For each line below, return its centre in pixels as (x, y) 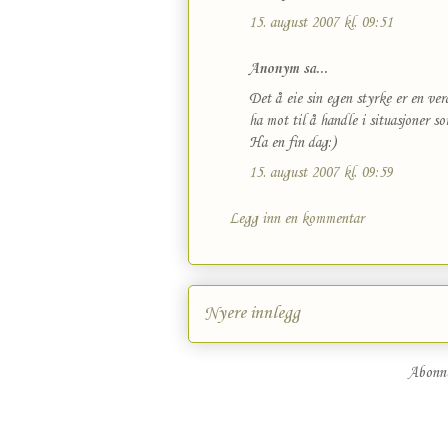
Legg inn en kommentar (296, 219)
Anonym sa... (288, 69)
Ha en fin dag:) (292, 143)
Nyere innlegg (252, 313)
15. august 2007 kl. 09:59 (321, 173)
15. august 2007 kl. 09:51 (321, 23)
